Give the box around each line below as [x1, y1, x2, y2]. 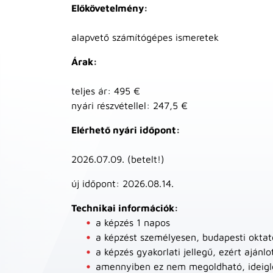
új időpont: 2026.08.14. [71, 178, 174, 189]
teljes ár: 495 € [71, 85, 140, 96]
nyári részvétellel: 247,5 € [71, 100, 188, 111]
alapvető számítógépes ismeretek [71, 32, 219, 43]
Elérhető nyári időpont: [71, 124, 180, 135]
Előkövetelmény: [71, 2, 148, 13]
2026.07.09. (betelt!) [71, 154, 165, 165]
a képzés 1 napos [96, 217, 170, 228]
